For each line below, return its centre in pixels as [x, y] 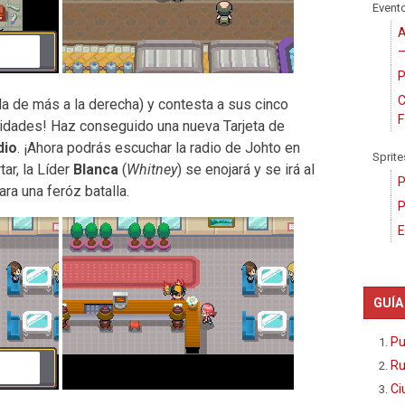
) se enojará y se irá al [245, 170]
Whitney [151, 170]
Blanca [95, 170]
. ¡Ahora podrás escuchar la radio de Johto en [158, 148]
